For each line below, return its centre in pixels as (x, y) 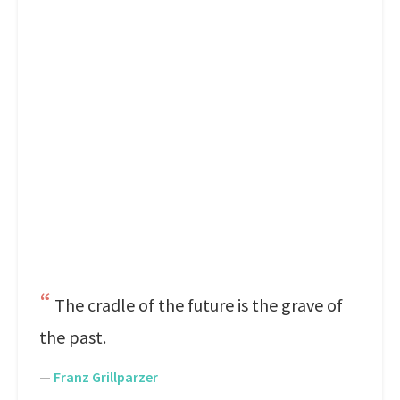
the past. (73, 337)
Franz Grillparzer (106, 377)
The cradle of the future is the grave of (199, 305)
